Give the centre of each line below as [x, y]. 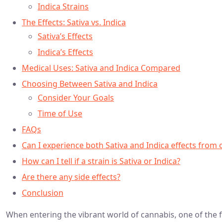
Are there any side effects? [71, 177]
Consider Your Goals [76, 97]
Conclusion [43, 193]
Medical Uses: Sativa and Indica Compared [101, 68]
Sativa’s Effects [65, 36]
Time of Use [60, 113]
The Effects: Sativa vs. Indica [74, 22]
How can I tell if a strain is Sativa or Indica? [101, 161]
